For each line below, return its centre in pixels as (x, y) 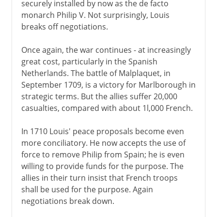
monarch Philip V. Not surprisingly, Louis (95, 15)
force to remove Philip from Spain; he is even (103, 154)
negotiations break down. (68, 201)
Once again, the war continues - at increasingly (106, 50)
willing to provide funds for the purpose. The (102, 166)
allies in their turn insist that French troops (99, 178)
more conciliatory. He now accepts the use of (103, 143)
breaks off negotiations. (64, 26)
